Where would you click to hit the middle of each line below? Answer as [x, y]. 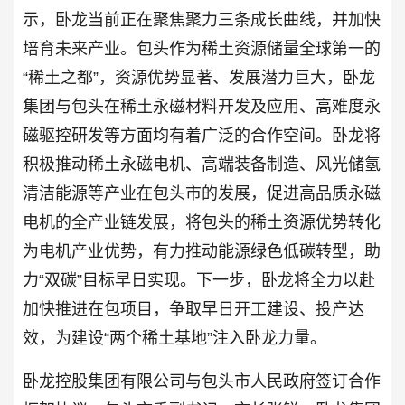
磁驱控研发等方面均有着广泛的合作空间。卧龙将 [202, 135]
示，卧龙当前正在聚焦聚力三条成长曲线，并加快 [202, 19]
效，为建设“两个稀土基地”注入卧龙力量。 [174, 338]
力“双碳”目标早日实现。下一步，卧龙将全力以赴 [199, 280]
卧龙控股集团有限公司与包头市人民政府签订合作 [202, 381]
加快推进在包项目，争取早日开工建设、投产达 [193, 309]
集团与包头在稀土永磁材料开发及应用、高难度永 [202, 106]
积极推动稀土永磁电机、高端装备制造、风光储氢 [202, 164]
